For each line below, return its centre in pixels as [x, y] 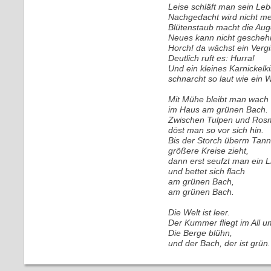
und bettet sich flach [207, 171]
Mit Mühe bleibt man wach [218, 99]
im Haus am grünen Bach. [218, 109]
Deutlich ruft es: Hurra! [211, 58]
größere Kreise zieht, [208, 151]
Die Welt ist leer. [199, 212]
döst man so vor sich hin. [216, 130]
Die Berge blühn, [200, 233]
